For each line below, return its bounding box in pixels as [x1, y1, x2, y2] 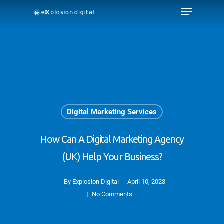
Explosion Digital [72, 178, 119, 185]
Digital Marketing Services [66, 107, 157, 116]
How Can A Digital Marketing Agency [40, 134, 184, 145]
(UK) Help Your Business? [61, 151, 162, 162]
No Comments [92, 190, 132, 198]
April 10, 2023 [127, 178, 165, 185]
